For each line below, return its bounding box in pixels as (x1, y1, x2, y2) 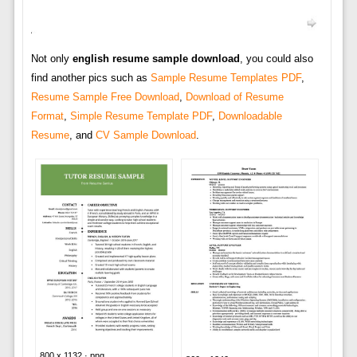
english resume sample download (72, 52, 240, 65)
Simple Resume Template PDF (69, 109, 212, 122)
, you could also (239, 52, 313, 65)
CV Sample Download (95, 128, 196, 141)
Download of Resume (185, 90, 284, 103)
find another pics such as (30, 71, 151, 84)
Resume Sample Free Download (30, 90, 179, 103)
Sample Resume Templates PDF (150, 71, 301, 84)
